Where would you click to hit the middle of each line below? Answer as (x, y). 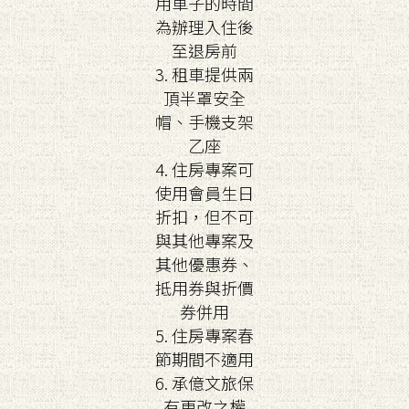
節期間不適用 (204, 359)
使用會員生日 (204, 193)
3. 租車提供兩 (204, 74)
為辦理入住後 (204, 26)
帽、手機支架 (204, 121)
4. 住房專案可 (204, 169)
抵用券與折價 (204, 288)
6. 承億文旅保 (204, 383)
